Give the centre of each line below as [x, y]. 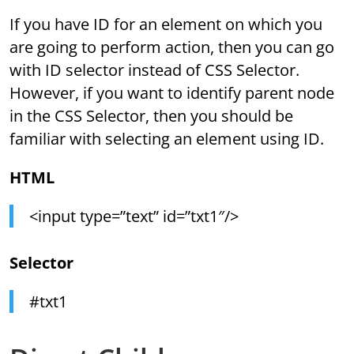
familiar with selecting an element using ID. [167, 139]
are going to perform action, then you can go [172, 47]
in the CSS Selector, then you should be [152, 116]
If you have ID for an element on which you [166, 24]
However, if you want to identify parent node [172, 93]
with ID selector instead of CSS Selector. [155, 70]
